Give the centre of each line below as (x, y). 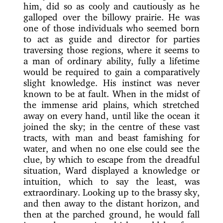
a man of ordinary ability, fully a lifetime (111, 60)
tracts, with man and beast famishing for (111, 137)
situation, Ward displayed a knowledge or (111, 170)
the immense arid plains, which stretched (111, 104)
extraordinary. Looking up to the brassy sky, (111, 192)
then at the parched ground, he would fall (111, 214)
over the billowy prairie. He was (131, 17)
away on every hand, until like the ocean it (111, 115)
